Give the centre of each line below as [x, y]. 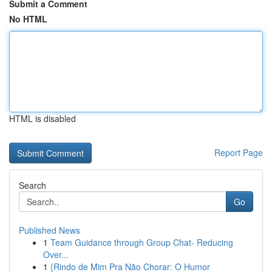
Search [32, 185]
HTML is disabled [42, 118]
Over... [56, 254]
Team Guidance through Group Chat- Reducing [142, 242]
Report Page [239, 152]
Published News [49, 230]
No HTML [28, 19]
